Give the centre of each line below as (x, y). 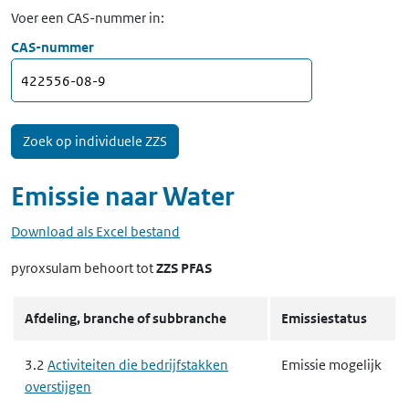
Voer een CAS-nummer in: (88, 18)
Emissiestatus (324, 318)
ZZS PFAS (184, 268)
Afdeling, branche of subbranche (126, 318)
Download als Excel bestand (95, 231)
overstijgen (58, 387)
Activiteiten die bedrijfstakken (138, 365)
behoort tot (119, 268)
